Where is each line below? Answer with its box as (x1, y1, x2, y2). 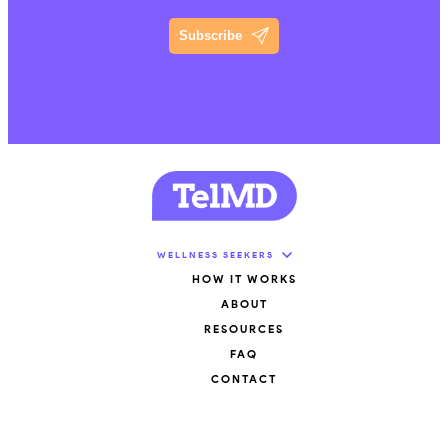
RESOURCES (204, 322, 284, 337)
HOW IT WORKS (191, 272, 297, 287)
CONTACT (211, 372, 277, 387)
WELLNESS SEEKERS (156, 248, 274, 260)
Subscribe (179, 28, 242, 44)
